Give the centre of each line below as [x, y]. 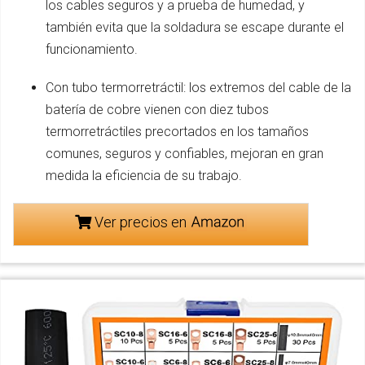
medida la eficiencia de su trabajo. [144, 175]
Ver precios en [140, 222]
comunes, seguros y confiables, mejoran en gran [185, 153]
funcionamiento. [92, 49]
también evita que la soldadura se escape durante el [195, 27]
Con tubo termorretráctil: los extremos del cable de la [198, 87]
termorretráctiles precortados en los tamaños [177, 131]
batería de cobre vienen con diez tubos [157, 109]
